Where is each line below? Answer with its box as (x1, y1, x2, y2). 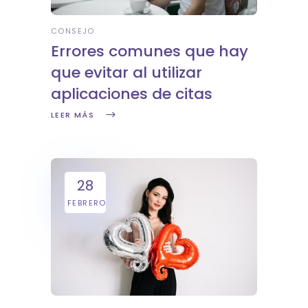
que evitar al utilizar (51, 61, 202, 83)
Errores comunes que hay (51, 40, 248, 62)
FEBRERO (67, 197, 107, 208)
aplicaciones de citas (51, 82, 212, 104)
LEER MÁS (51, 109, 94, 121)
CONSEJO (51, 25, 95, 36)
